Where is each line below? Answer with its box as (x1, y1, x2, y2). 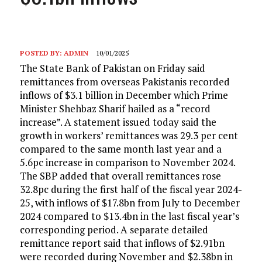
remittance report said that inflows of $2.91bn (19, 236, 225, 250)
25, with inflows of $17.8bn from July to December (19, 196, 240, 209)
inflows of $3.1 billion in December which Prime (19, 88, 228, 102)
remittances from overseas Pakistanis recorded (19, 75, 230, 88)
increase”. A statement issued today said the (19, 115, 216, 129)
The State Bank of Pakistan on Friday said (19, 61, 205, 75)
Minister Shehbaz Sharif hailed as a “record (19, 102, 211, 115)
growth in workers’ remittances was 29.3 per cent (19, 129, 238, 142)
